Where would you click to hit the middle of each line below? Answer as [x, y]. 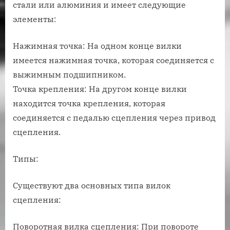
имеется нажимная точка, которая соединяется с [113, 60]
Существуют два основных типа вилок [92, 186]
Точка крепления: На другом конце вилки [100, 89]
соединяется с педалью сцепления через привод [114, 118]
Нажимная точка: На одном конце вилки [97, 46]
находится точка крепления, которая [89, 103]
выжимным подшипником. [69, 75]
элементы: [35, 19]
